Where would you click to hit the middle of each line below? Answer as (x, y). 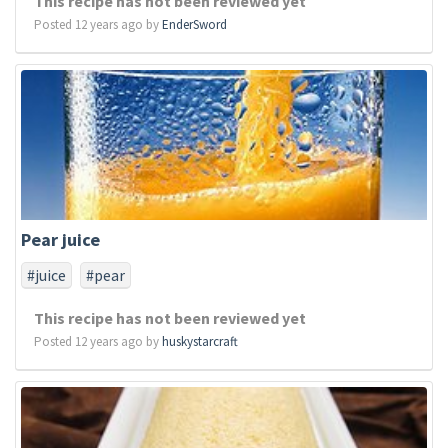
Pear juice (60, 239)
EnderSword (194, 24)
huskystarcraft (200, 341)
